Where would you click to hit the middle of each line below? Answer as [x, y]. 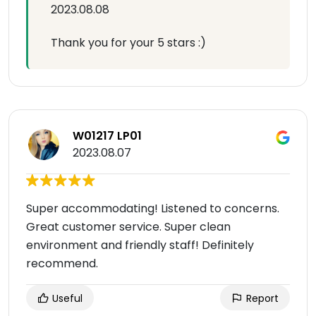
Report [261, 299]
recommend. [62, 264]
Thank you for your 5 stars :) [128, 43]
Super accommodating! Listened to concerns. [153, 209]
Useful [66, 299]
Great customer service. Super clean [128, 227]
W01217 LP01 [107, 136]
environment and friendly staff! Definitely [140, 245]
